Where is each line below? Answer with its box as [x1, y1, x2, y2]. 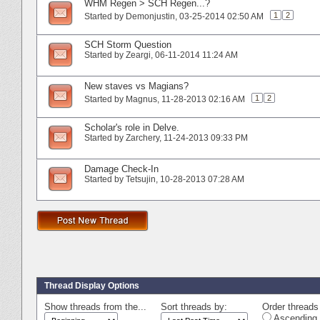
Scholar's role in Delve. [84, 121, 179, 133]
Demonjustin [126, 11, 175, 21]
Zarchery [126, 132, 159, 143]
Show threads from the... [44, 301, 146, 312]
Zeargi [126, 49, 151, 60]
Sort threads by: [161, 301, 227, 312]
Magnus [126, 94, 157, 104]
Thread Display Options [44, 280, 139, 291]
